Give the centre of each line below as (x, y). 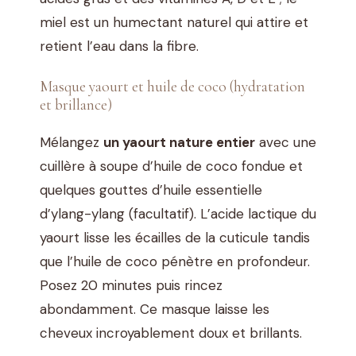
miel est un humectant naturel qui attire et (174, 22)
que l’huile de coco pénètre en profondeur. (175, 262)
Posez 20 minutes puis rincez (131, 286)
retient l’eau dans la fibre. (119, 46)
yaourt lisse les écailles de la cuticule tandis (175, 238)
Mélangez (72, 143)
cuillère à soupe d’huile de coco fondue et (171, 166)
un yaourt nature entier (179, 143)
